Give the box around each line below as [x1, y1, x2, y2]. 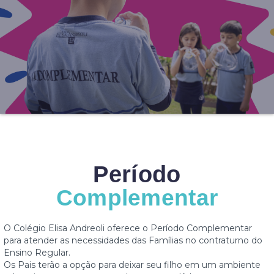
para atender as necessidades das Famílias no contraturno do [4, 235, 262, 246]
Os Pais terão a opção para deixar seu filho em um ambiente [4, 259, 261, 271]
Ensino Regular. [4, 247, 70, 259]
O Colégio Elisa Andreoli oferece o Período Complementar [4, 223, 252, 234]
